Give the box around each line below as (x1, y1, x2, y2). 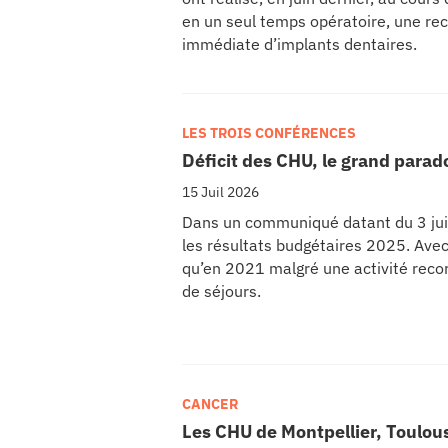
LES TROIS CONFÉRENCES (182, 123, 356, 142)
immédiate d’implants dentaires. (182, 33, 417, 54)
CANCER (182, 394, 238, 413)
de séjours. (182, 280, 261, 301)
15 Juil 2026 (182, 182, 259, 201)
